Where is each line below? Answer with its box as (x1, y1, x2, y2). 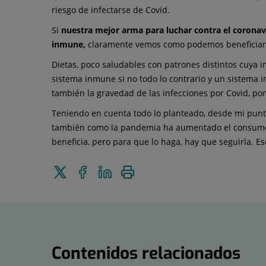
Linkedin (112, 188, 145, 199)
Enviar (66, 164, 91, 176)
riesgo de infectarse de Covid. (52, 4, 170, 15)
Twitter (66, 188, 94, 199)
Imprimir (134, 164, 169, 176)
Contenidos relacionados (52, 242, 240, 264)
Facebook (89, 188, 126, 199)
